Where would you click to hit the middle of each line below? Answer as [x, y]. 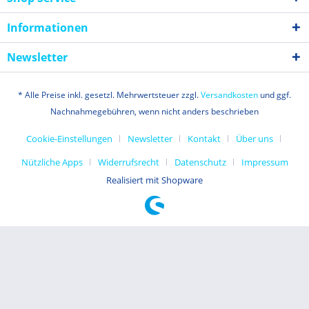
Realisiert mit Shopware [154, 180]
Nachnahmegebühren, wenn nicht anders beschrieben [154, 112]
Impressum [265, 162]
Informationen [48, 28]
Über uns [254, 139]
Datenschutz [200, 162]
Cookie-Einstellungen [69, 139]
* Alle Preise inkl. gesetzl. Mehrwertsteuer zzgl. [109, 95]
